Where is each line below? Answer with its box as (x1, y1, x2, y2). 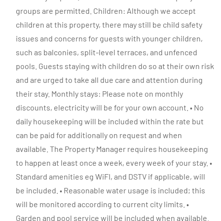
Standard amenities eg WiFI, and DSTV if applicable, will (16, 172, 205, 181)
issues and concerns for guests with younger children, (16, 34, 203, 43)
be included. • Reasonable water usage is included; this (16, 185, 205, 195)
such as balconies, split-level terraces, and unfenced (16, 47, 197, 57)
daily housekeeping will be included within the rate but (16, 116, 204, 126)
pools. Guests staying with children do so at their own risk (16, 61, 214, 71)
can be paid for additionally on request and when (16, 130, 182, 140)
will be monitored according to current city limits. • (16, 199, 189, 209)
